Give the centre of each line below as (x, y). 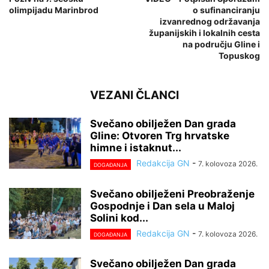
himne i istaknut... (136, 148)
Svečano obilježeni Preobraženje (172, 194)
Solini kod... (119, 218)
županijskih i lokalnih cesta (204, 33)
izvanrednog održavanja (210, 22)
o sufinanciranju (226, 10)
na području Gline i (221, 44)
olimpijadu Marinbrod (54, 10)
